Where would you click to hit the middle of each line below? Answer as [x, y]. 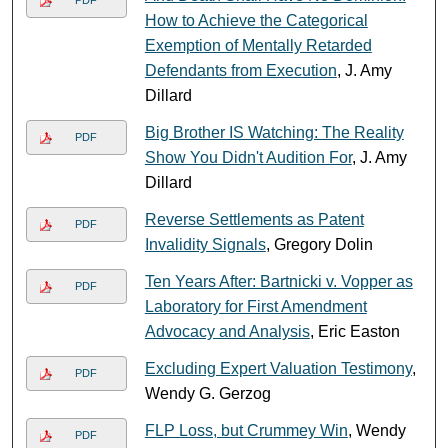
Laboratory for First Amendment [255, 306]
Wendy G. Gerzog [207, 393]
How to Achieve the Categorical [256, 20]
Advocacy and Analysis [227, 331]
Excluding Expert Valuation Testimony [278, 368]
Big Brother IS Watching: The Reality [274, 132]
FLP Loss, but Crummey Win [246, 430]
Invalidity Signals [205, 244]
